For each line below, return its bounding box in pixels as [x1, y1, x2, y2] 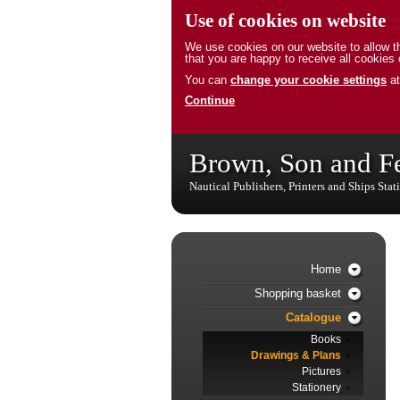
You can [185, 72, 230, 87]
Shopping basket [254, 286, 341, 300]
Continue [185, 94, 235, 108]
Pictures [302, 364, 341, 378]
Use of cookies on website [185, 9, 386, 31]
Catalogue [286, 310, 341, 324]
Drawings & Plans [251, 348, 341, 362]
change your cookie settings [230, 72, 387, 87]
